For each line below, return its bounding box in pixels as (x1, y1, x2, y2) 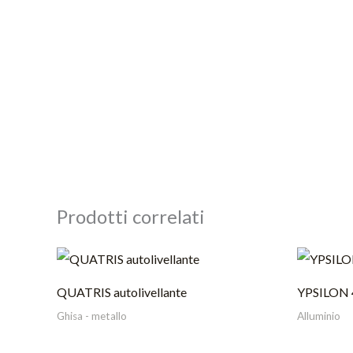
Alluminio (297, 309, 340, 322)
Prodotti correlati (57, 205, 205, 229)
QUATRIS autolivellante (57, 284, 187, 299)
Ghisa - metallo (57, 309, 127, 322)
